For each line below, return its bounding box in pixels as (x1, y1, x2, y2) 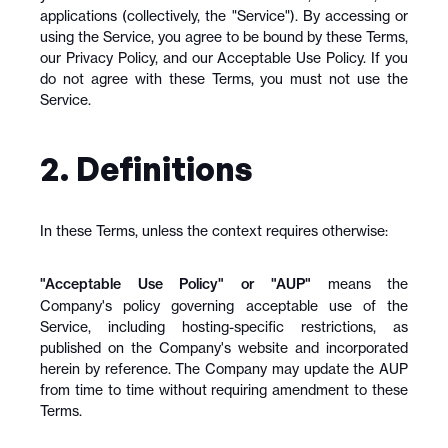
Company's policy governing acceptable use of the (40, 297, 408, 314)
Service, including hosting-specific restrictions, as (40, 318, 408, 335)
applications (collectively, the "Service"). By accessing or (40, 7, 408, 24)
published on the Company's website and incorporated (40, 339, 408, 356)
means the (311, 275, 408, 292)
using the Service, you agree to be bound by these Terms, (40, 28, 408, 45)
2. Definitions (40, 149, 253, 189)
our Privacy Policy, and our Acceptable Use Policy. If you (40, 49, 408, 66)
